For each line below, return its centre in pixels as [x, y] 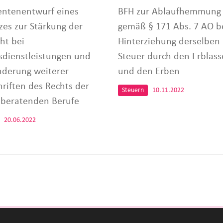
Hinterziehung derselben [169, 42]
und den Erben [149, 71]
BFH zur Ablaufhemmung [169, 12]
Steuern [133, 90]
